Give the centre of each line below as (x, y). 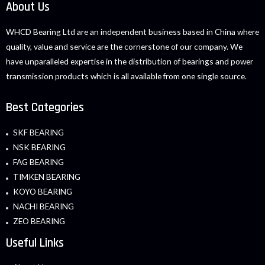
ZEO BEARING (39, 221)
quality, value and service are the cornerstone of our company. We (124, 46)
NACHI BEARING (43, 206)
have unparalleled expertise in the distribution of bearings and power (130, 61)
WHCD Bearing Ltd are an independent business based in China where (132, 31)
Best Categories (45, 107)
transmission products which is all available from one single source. (126, 76)
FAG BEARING (38, 161)
